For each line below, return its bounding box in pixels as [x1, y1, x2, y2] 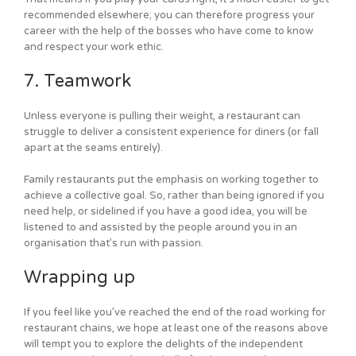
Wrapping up [24, 267, 135, 288]
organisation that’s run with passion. [24, 237, 203, 250]
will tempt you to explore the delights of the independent [24, 338, 303, 351]
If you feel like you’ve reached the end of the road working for [24, 306, 326, 319]
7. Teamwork [24, 71, 131, 92]
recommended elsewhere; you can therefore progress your [24, 9, 315, 22]
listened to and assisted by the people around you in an [24, 221, 297, 234]
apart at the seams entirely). [24, 141, 163, 155]
